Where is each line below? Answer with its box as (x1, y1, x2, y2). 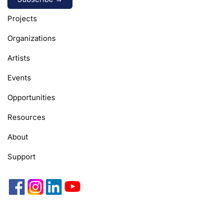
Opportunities (7, 92, 55, 102)
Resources (7, 112, 45, 122)
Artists (7, 53, 30, 63)
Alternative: (7, 9, 47, 19)
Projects (7, 13, 37, 23)
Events (7, 73, 31, 82)
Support (7, 151, 36, 161)
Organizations (7, 33, 56, 43)
